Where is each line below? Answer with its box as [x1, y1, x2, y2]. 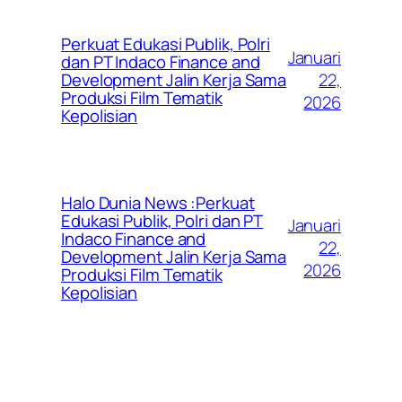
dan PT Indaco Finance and [61, 50, 260, 74]
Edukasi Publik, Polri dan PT [61, 209, 264, 233]
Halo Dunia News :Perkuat [61, 191, 255, 215]
